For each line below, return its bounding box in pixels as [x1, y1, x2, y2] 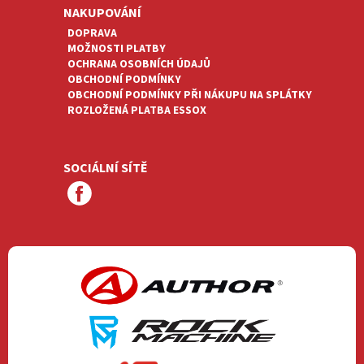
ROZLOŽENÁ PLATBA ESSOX [67, 102, 206, 119]
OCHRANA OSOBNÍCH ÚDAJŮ [67, 55, 210, 72]
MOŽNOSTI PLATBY [67, 40, 166, 57]
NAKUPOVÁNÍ [63, 3, 141, 22]
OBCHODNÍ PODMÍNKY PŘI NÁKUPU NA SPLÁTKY [67, 86, 312, 103]
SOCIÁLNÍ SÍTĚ [63, 158, 148, 177]
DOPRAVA [67, 24, 117, 41]
